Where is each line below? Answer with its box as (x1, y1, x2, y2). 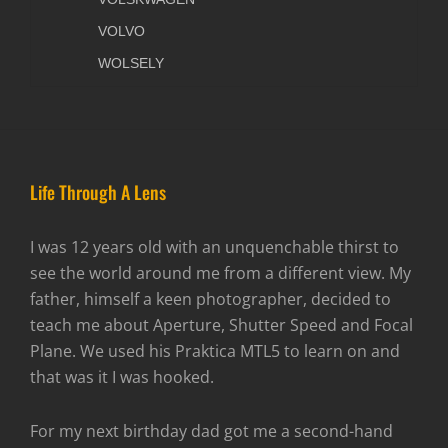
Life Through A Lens (30, 179, 166, 206)
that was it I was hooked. (30, 366, 214, 389)
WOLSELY (98, 55, 164, 72)
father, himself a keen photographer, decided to (30, 288, 391, 311)
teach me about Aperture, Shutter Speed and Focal (30, 314, 413, 337)
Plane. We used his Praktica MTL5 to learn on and (30, 340, 400, 363)
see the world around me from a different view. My (30, 262, 411, 285)
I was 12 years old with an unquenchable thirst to (30, 236, 399, 259)
